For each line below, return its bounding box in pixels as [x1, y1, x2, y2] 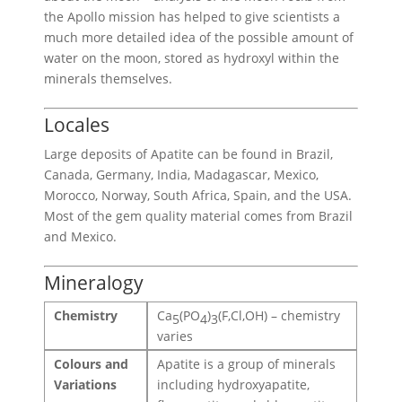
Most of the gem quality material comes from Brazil [44, 206, 354, 224]
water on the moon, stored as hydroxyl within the [44, 48, 340, 66]
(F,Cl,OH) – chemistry [218, 306, 341, 324]
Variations [54, 375, 118, 393]
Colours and [54, 354, 129, 372]
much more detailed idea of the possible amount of [44, 28, 354, 46]
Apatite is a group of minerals [157, 354, 336, 372]
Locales [44, 111, 110, 137]
